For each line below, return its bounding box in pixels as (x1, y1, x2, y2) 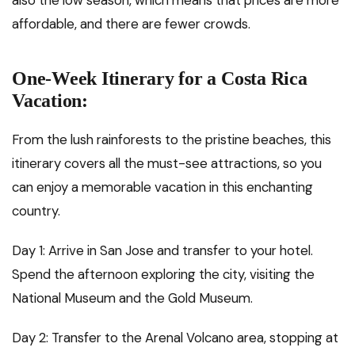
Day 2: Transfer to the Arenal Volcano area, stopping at (12, 328, 338, 346)
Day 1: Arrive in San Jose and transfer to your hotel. (12, 241, 313, 259)
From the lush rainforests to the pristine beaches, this (12, 130, 331, 148)
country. (12, 201, 60, 219)
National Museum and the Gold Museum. (12, 288, 253, 307)
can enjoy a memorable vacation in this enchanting (12, 177, 313, 196)
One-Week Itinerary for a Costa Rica (12, 67, 307, 89)
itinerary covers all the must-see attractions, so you (12, 154, 322, 172)
